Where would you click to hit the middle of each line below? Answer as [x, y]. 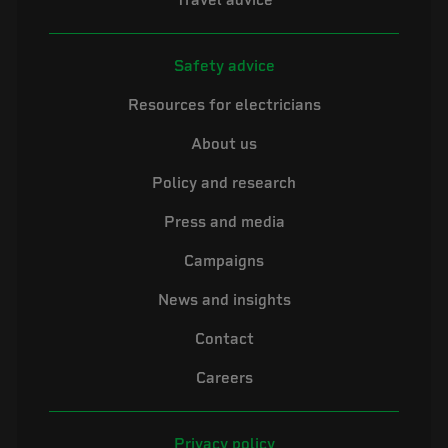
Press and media [224, 222]
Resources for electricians [224, 105]
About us [224, 144]
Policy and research [224, 183]
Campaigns [224, 261]
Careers [224, 378]
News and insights [224, 300]
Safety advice [224, 66]
